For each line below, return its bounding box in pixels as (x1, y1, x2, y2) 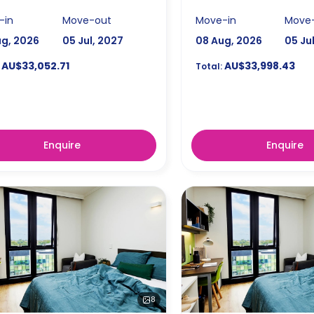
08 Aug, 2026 (195, 33, 262, 48)
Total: (195, 60, 222, 72)
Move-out (62, 13, 111, 27)
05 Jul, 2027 (62, 33, 123, 48)
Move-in (195, 13, 236, 27)
